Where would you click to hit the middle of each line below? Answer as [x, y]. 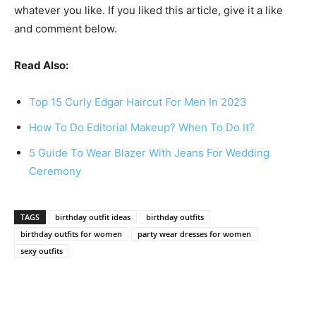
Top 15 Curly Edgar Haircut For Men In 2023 [138, 102]
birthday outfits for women [71, 234]
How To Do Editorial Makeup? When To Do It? [142, 128]
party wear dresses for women [194, 234]
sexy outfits [42, 251]
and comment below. [66, 29]
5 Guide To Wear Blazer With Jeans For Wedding [149, 153]
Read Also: [41, 66]
